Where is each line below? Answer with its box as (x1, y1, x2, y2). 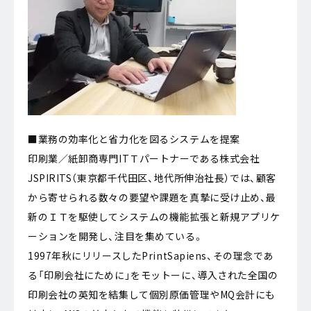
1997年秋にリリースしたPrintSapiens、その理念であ (28, 249, 274, 262)
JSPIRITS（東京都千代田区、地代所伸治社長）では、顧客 (28, 171, 276, 185)
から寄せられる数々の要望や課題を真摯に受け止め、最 (28, 190, 276, 204)
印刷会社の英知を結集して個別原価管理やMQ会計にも (28, 287, 276, 301)
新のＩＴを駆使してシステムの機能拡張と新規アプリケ (28, 210, 280, 224)
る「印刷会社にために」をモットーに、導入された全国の (28, 268, 278, 282)
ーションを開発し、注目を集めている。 (28, 229, 204, 243)
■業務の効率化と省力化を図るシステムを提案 (28, 132, 240, 146)
